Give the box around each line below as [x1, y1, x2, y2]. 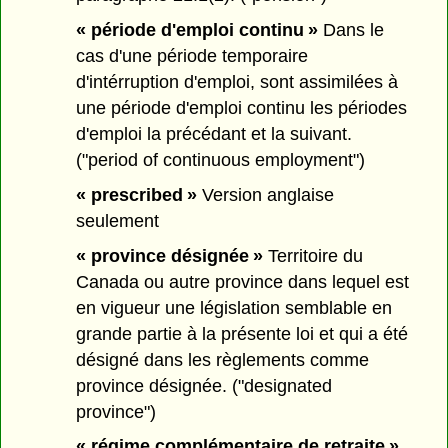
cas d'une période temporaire [76, 46, 309, 67]
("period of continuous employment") [76, 150, 366, 171]
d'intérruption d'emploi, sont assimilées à [76, 72, 399, 93]
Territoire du [263, 245, 364, 266]
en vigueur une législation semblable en [76, 297, 393, 318]
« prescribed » [76, 184, 198, 205]
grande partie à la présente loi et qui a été [76, 323, 409, 344]
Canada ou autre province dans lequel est [76, 271, 410, 292]
